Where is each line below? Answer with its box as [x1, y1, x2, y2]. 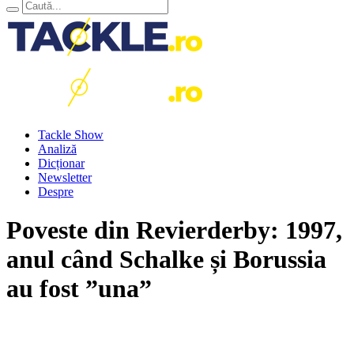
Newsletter [38, 171, 92, 184]
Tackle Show [38, 128, 104, 141]
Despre [38, 185, 73, 198]
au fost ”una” [6, 274, 152, 303]
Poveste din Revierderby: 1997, [6, 216, 342, 245]
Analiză [38, 142, 77, 156]
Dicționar [38, 156, 85, 170]
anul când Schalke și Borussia [6, 245, 326, 274]
